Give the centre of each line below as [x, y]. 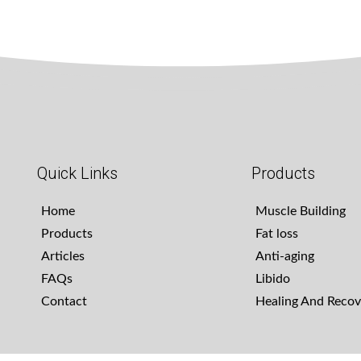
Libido [272, 279]
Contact [64, 302]
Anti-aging [284, 257]
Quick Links [77, 174]
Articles [63, 257]
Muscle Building [300, 212]
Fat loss [276, 234]
